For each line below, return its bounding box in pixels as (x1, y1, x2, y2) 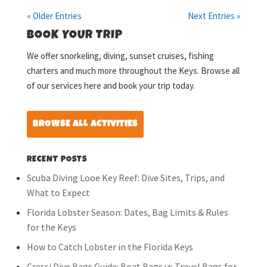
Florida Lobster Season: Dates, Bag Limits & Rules (26, 206, 228, 218)
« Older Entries (26, 10, 82, 21)
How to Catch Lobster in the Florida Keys (26, 240, 193, 253)
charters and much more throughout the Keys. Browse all (26, 64, 240, 76)
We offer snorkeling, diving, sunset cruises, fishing (26, 49, 214, 61)
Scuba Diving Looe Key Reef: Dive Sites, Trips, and (26, 171, 225, 184)
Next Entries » (188, 10, 241, 21)
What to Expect (26, 186, 90, 198)
